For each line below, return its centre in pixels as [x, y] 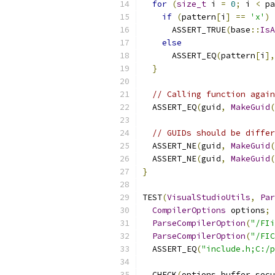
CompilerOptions [189, 210]
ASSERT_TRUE [184, 30]
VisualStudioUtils [209, 197]
